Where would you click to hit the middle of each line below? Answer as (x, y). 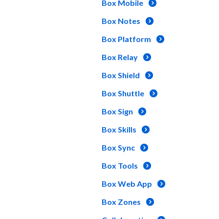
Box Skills (119, 129)
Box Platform (126, 39)
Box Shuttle (123, 93)
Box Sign (117, 111)
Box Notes (121, 21)
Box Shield (121, 75)
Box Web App (127, 184)
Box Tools (120, 165)
